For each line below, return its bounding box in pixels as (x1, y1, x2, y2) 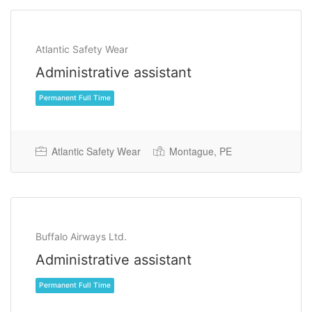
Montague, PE (166, 143, 232, 158)
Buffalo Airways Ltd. (36, 230, 127, 242)
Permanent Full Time (45, 164, 131, 175)
